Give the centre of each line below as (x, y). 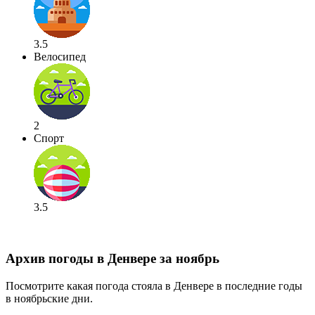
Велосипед (60, 57)
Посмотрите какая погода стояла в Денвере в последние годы (154, 285)
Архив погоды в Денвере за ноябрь (112, 259)
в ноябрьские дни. (49, 298)
